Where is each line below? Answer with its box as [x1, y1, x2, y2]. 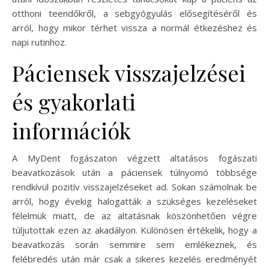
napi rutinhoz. [12, 36, 67, 49]
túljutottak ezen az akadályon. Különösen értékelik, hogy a [12, 224, 257, 237]
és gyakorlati [12, 87, 136, 116]
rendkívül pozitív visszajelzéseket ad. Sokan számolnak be [12, 181, 257, 193]
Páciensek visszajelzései [12, 58, 246, 88]
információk [12, 116, 131, 145]
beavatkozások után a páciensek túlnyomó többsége [12, 166, 257, 179]
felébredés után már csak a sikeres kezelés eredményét [12, 253, 257, 265]
